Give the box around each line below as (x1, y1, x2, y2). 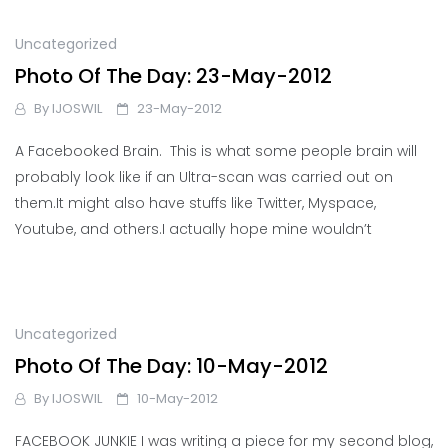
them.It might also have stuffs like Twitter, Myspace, (15, 193, 376, 214)
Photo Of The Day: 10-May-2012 (15, 352, 328, 381)
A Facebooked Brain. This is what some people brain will (15, 141, 417, 162)
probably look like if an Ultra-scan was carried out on (15, 167, 393, 188)
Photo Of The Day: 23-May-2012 (15, 62, 332, 91)
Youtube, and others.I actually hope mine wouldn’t (15, 219, 372, 240)
